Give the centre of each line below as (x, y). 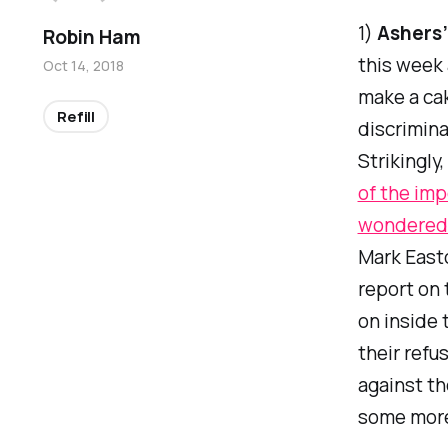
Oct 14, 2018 (84, 66)
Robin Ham (92, 37)
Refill (76, 117)
